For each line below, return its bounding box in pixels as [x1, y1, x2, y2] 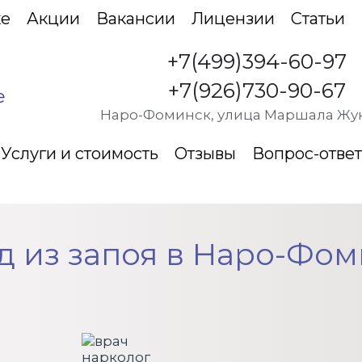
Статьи [291, 8, 345, 28]
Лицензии [192, 8, 275, 28]
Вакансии [96, 8, 175, 28]
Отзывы [174, 143, 236, 163]
